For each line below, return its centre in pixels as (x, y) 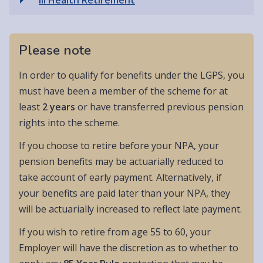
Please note (55, 50)
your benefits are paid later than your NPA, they (124, 193)
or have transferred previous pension (159, 107)
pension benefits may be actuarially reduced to (121, 162)
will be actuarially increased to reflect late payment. (130, 209)
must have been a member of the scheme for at (123, 91)
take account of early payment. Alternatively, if (120, 178)
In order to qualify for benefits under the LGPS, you (131, 75)
